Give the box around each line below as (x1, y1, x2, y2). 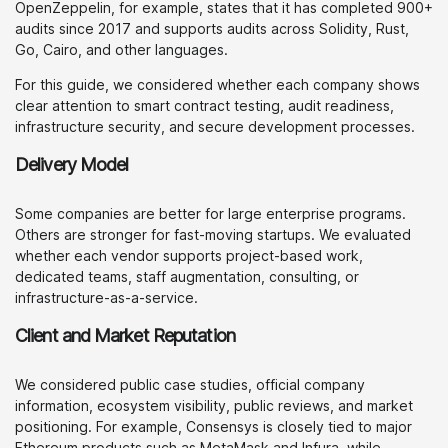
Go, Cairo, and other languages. (15, 41, 228, 58)
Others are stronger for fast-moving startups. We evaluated (15, 226, 411, 243)
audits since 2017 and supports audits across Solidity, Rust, (15, 20, 409, 37)
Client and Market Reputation (15, 325, 235, 346)
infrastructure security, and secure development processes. (15, 118, 415, 135)
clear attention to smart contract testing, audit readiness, (15, 97, 394, 114)
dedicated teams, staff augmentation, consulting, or (15, 268, 359, 285)
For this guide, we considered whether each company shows (15, 76, 420, 93)
